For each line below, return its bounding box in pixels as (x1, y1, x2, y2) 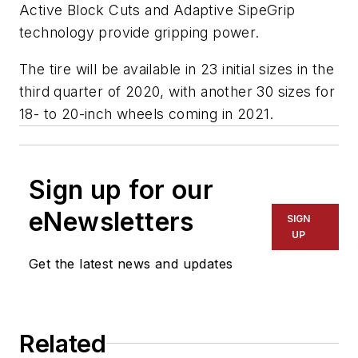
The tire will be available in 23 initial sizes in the (19, 60, 335, 78)
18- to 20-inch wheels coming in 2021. (19, 105, 274, 122)
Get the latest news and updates (29, 255, 233, 272)
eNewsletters (29, 205, 194, 237)
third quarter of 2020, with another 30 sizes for (19, 82, 336, 100)
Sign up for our (29, 173, 213, 205)
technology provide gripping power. (19, 23, 260, 41)
